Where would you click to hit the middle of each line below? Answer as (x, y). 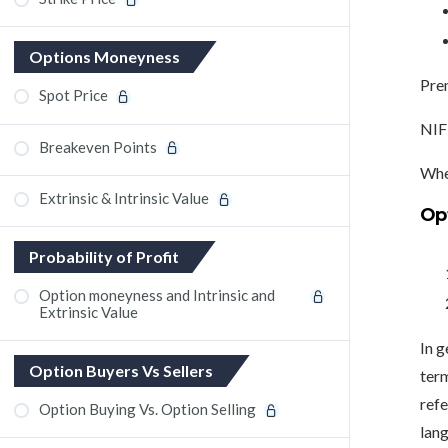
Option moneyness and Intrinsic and (157, 295)
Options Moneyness (104, 57)
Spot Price (73, 95)
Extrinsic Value (88, 312)
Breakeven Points (98, 146)
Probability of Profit (104, 256)
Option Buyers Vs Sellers (121, 370)
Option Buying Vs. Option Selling (147, 409)
